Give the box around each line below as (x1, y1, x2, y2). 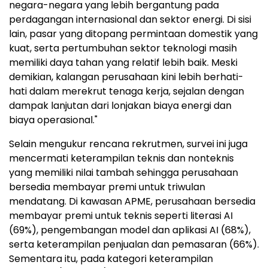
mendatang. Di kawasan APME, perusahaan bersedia (9, 194, 255, 209)
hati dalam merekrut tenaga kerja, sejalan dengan (9, 84, 244, 99)
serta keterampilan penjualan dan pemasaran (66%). (9, 237, 259, 252)
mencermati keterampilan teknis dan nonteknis (9, 151, 234, 166)
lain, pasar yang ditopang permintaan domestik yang (9, 27, 258, 41)
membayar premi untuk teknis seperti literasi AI (9, 209, 233, 223)
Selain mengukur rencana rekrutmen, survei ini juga (9, 137, 248, 151)
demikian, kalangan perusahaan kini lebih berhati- (9, 70, 243, 84)
